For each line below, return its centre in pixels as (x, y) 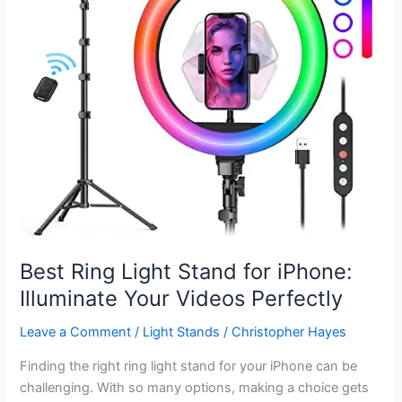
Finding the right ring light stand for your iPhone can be (189, 366)
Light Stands (182, 332)
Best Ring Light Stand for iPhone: (187, 272)
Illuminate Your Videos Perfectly (182, 299)
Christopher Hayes (289, 332)
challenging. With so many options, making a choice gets (195, 387)
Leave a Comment (76, 332)
